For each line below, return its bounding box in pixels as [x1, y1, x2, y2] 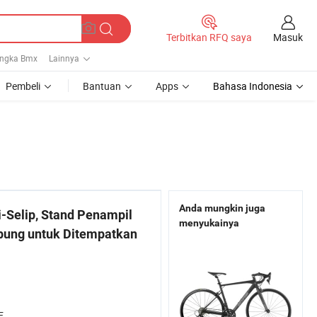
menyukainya [179, 217, 239, 229]
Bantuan [83, 79, 121, 93]
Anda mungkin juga [179, 202, 265, 214]
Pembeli [6, 79, 40, 93]
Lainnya [49, 52, 79, 64]
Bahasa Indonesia [213, 79, 292, 93]
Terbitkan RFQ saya [166, 30, 252, 44]
